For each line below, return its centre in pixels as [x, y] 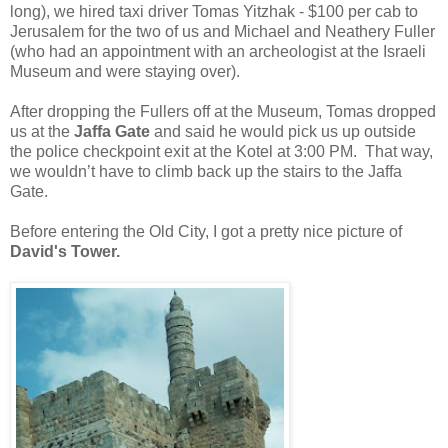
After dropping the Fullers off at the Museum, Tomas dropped [223, 112]
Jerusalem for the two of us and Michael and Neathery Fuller [222, 32]
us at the [42, 132]
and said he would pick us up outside [283, 132]
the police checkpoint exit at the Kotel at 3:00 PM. [183, 152]
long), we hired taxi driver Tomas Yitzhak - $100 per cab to [214, 12]
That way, [399, 152]
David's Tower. [65, 252]
